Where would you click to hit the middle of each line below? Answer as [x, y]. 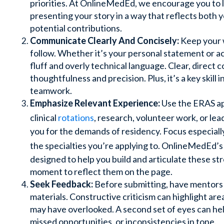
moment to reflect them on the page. [101, 171]
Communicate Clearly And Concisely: [104, 40]
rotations [76, 117]
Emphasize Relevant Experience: [95, 103]
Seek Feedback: [61, 184]
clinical [44, 117]
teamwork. [51, 90]
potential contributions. [76, 28]
